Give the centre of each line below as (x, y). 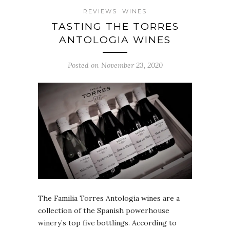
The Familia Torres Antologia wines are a (109, 198)
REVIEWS (100, 11)
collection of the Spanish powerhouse (104, 211)
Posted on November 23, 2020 (115, 65)
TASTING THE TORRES (115, 26)
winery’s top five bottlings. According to (107, 223)
